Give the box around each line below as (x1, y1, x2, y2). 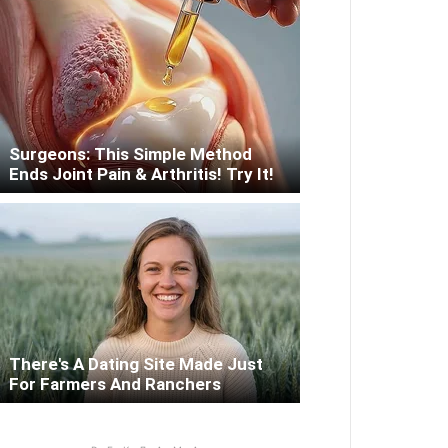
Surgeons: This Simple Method (9, 144, 252, 165)
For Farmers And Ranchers (9, 374, 221, 395)
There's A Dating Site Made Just (9, 354, 263, 375)
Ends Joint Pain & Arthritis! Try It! (9, 164, 274, 185)
